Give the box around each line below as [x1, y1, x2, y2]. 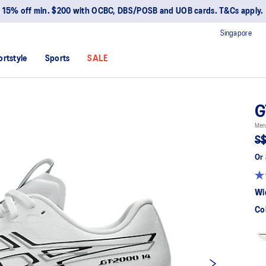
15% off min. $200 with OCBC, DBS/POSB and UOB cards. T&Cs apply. [2, 7, 264, 15]
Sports [45, 55, 70, 63]
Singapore [220, 30, 252, 37]
